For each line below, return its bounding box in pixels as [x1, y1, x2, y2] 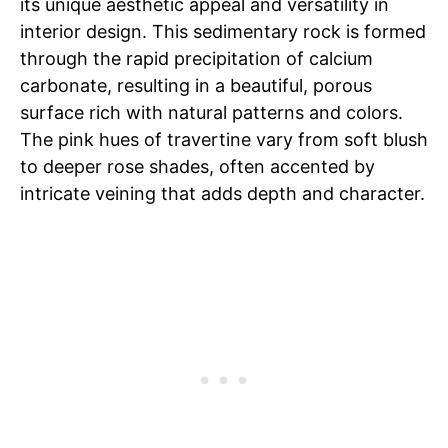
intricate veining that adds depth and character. [20, 183, 425, 204]
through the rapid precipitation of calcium [20, 48, 373, 69]
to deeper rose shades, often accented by [20, 156, 375, 177]
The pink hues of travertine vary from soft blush [20, 129, 428, 150]
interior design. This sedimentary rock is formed [20, 21, 426, 42]
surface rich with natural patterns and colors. [20, 102, 403, 123]
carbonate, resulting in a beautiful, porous [20, 75, 372, 96]
